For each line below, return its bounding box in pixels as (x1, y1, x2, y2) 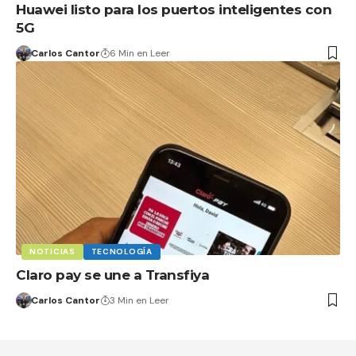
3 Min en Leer (109, 294, 169, 308)
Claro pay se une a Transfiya (16, 267, 209, 284)
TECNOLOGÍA (91, 246, 153, 257)
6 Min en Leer (109, 46, 170, 60)
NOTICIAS (29, 246, 75, 257)
